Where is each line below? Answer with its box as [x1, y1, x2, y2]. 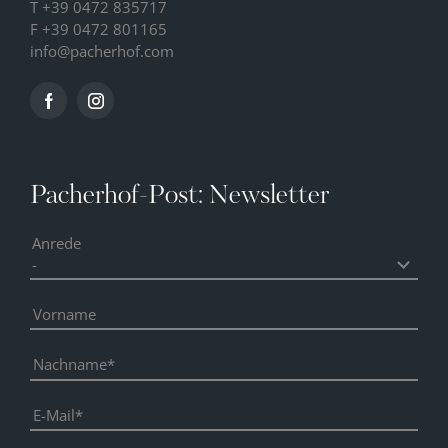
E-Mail [33, 404, 75, 425]
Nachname [33, 354, 107, 375]
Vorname [33, 303, 96, 324]
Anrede [32, 233, 81, 254]
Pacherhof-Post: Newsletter [30, 184, 330, 210]
